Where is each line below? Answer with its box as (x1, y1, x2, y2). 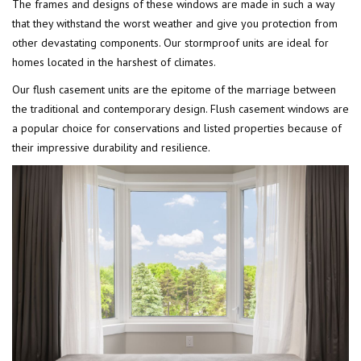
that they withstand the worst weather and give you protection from (12, 16, 338, 31)
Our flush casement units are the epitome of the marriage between (12, 82, 336, 98)
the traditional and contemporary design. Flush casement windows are (12, 102, 349, 117)
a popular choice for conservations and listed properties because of (12, 121, 342, 136)
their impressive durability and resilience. (12, 140, 210, 156)
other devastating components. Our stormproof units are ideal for (12, 35, 329, 51)
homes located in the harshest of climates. (12, 55, 216, 70)
